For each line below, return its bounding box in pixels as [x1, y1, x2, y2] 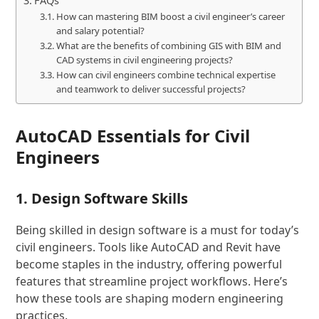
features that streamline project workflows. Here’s [16, 273, 288, 289]
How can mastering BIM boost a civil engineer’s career [56, 10, 285, 23]
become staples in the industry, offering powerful [16, 256, 283, 272]
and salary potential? [56, 24, 145, 37]
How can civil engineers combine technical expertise [56, 68, 276, 81]
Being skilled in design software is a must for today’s [16, 222, 300, 238]
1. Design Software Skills [16, 189, 189, 208]
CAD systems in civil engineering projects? [56, 53, 233, 66]
